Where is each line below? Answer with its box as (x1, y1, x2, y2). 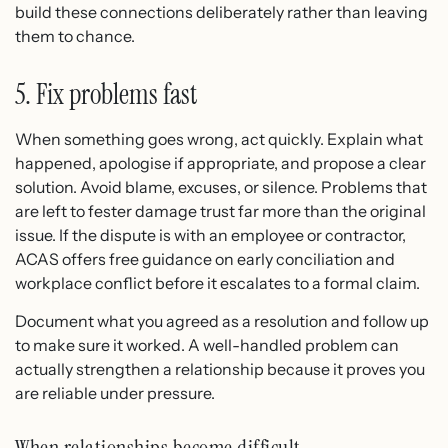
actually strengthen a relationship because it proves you (15, 358, 425, 379)
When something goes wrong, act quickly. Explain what (15, 128, 423, 149)
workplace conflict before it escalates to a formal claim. (15, 272, 420, 293)
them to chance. (15, 25, 135, 46)
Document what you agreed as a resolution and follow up (15, 310, 429, 331)
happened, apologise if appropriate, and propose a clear (15, 152, 426, 173)
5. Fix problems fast (15, 75, 197, 113)
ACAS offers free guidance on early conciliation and (15, 248, 395, 269)
